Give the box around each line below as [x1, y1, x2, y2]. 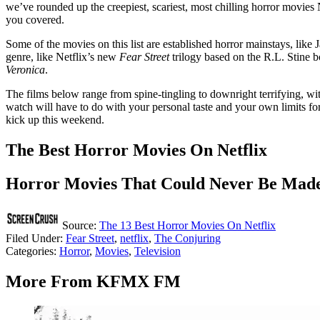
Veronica [6, 64, 45, 76]
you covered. [6, 14, 64, 26]
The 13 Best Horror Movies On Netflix [99, 219, 276, 232]
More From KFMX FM [6, 272, 181, 291]
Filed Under [6, 232, 60, 245]
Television [134, 245, 181, 258]
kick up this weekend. [6, 114, 104, 126]
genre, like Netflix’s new [6, 51, 119, 64]
